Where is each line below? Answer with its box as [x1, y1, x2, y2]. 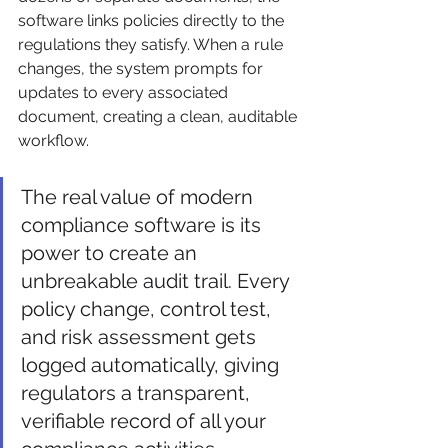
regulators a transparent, [21, 380, 255, 405]
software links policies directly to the [18, 10, 288, 30]
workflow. [18, 130, 89, 150]
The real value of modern [21, 184, 258, 209]
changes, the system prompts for [18, 58, 267, 78]
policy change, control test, [21, 296, 276, 321]
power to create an [21, 240, 202, 265]
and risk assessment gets [21, 324, 261, 349]
